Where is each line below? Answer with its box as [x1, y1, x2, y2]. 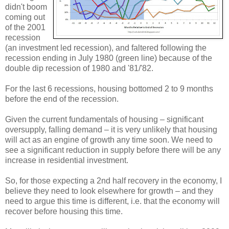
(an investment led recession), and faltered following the [5, 43, 207, 53]
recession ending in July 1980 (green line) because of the [5, 54, 212, 63]
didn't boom [5, 3, 47, 12]
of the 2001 [5, 23, 45, 32]
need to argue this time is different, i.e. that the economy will [5, 197, 220, 206]
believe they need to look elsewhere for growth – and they [5, 187, 213, 196]
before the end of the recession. [5, 95, 119, 104]
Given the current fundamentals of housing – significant [5, 115, 203, 124]
